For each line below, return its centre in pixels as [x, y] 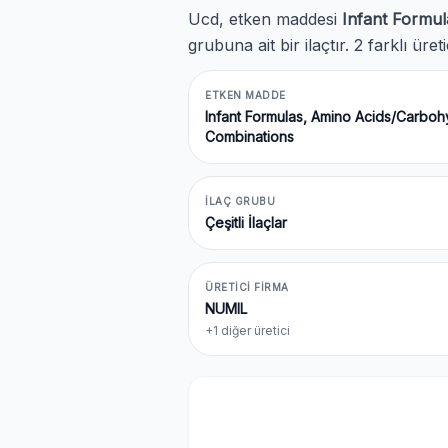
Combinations [249, 136]
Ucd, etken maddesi [265, 19]
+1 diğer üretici [247, 330]
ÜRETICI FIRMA [247, 287]
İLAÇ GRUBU [240, 201]
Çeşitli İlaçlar [246, 222]
